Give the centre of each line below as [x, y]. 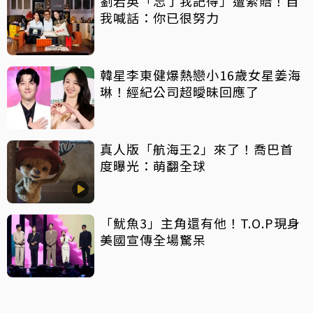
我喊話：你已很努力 [160, 17]
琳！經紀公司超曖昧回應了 [180, 91]
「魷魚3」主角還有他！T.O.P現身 [200, 223]
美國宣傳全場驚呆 [153, 239]
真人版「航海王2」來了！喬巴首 [197, 148]
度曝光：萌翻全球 [153, 165]
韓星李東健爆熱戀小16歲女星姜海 [201, 74]
